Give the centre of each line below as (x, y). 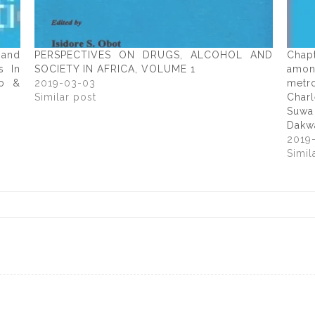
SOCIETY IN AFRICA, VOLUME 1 (115, 69)
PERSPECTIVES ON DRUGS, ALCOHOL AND (154, 55)
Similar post (65, 97)
